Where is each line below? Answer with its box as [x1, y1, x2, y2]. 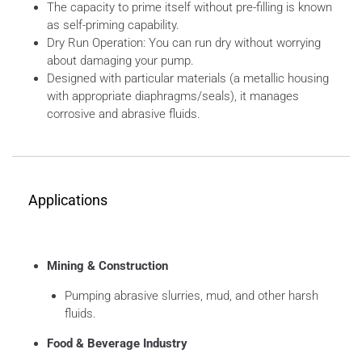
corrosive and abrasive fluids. [46, 106, 200, 121]
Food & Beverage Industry [46, 336, 187, 351]
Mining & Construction [46, 259, 168, 274]
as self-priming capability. [46, 17, 179, 32]
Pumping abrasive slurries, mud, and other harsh [65, 288, 318, 304]
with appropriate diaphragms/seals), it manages [46, 88, 299, 103]
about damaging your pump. [46, 53, 194, 68]
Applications [28, 192, 107, 209]
